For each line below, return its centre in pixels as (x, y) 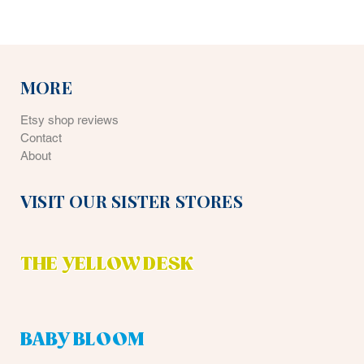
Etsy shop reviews (69, 120)
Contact (43, 138)
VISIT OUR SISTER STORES (132, 201)
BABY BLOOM (82, 340)
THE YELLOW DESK (109, 265)
